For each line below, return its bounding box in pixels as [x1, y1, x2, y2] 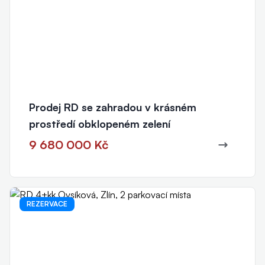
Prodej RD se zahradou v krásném [29, 100, 196, 114]
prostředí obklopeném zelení [29, 117, 170, 130]
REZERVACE [27, 199, 67, 208]
